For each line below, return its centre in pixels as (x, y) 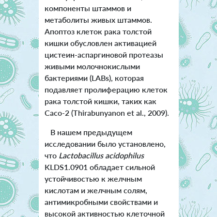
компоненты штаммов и (88, 8)
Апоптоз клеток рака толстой (98, 31)
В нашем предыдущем (88, 132)
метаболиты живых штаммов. (98, 19)
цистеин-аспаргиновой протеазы (104, 54)
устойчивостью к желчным (93, 178)
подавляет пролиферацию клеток (106, 89)
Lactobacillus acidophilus (101, 155)
